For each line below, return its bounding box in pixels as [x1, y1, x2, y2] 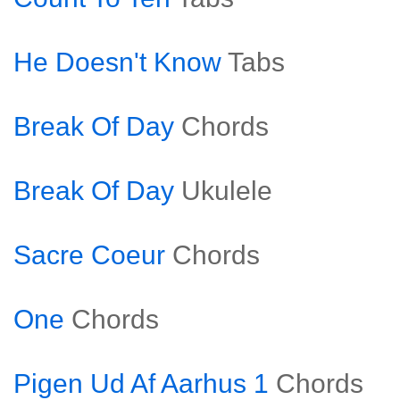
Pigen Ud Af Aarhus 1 [13, 369, 269, 398]
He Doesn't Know [13, 47, 221, 77]
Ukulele [181, 176, 272, 205]
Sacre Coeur [13, 240, 165, 270]
